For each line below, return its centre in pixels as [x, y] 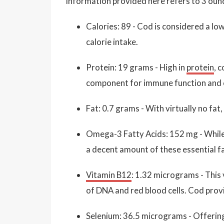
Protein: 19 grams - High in [136, 67]
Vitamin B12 [109, 174]
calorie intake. [112, 41]
